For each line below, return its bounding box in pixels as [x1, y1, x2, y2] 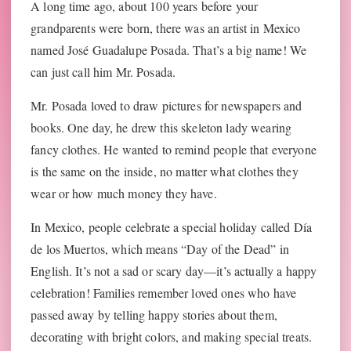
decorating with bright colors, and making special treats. [31, 328, 313, 346]
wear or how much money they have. [31, 185, 217, 202]
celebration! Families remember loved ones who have [31, 284, 297, 302]
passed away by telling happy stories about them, [31, 306, 277, 324]
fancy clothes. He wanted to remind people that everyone [31, 141, 317, 158]
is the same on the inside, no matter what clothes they [31, 163, 299, 180]
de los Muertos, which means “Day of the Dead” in [31, 241, 289, 258]
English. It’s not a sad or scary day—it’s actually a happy [31, 262, 317, 280]
